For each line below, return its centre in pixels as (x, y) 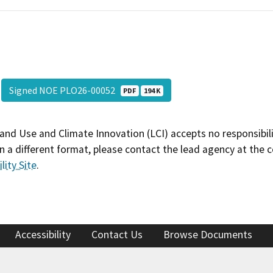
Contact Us (117, 234)
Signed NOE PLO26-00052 (65, 90)
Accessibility (43, 234)
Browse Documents (208, 234)
